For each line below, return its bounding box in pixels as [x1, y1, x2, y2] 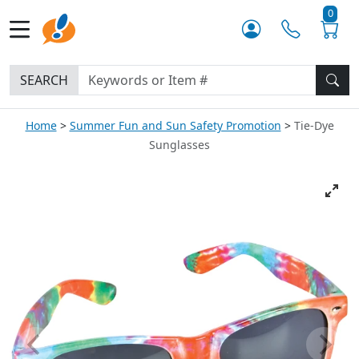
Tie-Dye [293, 118, 334, 133]
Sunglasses [149, 137, 210, 152]
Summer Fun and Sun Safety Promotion [69, 118, 281, 133]
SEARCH [20, 71, 68, 89]
